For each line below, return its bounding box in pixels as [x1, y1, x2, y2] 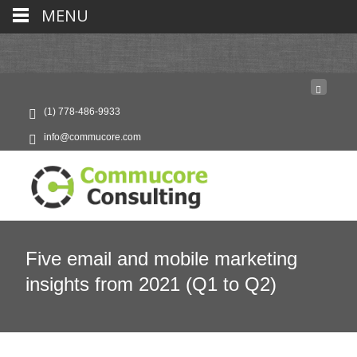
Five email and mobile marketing [25, 248, 297, 269]
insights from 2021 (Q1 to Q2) [25, 273, 277, 295]
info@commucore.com [44, 131, 141, 143]
